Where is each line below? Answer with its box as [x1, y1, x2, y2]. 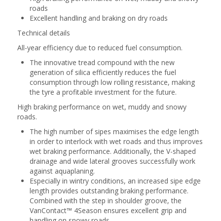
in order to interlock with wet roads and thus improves [30, 137, 203, 146]
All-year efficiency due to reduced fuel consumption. [17, 43, 183, 52]
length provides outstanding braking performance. [30, 186, 188, 195]
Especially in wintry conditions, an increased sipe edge [30, 176, 201, 185]
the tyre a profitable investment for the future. [30, 87, 177, 97]
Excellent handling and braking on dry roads [30, 13, 168, 23]
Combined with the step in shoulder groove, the [30, 196, 182, 205]
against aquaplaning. [30, 166, 95, 176]
